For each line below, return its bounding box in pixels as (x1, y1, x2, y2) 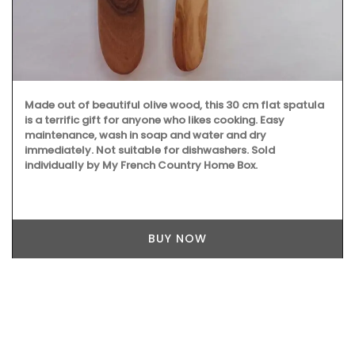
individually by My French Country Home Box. (25, 158, 258, 174)
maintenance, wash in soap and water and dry (25, 128, 266, 143)
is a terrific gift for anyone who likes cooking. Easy (25, 113, 284, 128)
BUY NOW (148, 231, 207, 247)
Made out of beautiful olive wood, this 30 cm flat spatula (25, 97, 324, 113)
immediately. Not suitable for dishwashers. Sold (25, 143, 275, 158)
